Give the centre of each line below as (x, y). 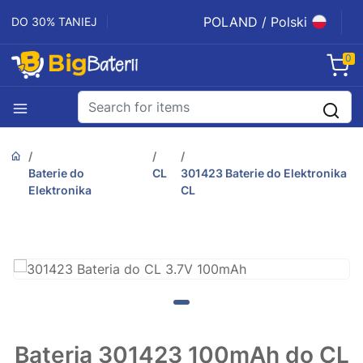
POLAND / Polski (255, 22)
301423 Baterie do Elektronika (264, 173)
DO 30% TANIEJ (54, 21)
